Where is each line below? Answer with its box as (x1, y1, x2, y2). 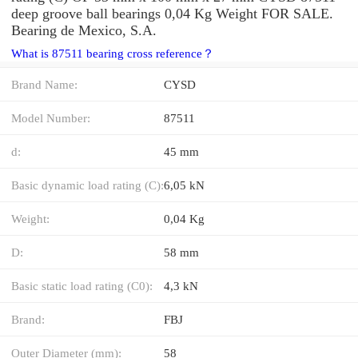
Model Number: (11, 110, 90, 125)
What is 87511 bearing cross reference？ (11, 46, 214, 60)
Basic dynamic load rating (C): (11, 177, 164, 192)
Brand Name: (11, 77, 78, 91)
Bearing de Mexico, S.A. (11, 22, 157, 38)
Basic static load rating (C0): (11, 278, 153, 292)
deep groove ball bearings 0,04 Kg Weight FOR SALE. (11, 5, 333, 22)
